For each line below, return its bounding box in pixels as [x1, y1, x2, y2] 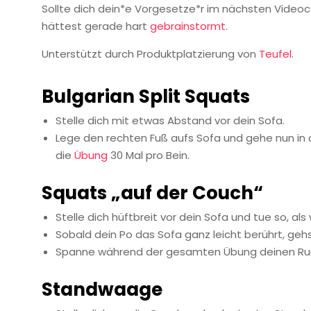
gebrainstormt [150, 18, 226, 33]
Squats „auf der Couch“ [42, 180, 263, 205]
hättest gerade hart [42, 18, 150, 33]
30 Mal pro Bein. [108, 148, 190, 162]
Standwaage [42, 277, 162, 302]
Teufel [259, 46, 292, 61]
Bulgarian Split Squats [42, 84, 250, 109]
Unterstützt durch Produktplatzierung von [42, 46, 259, 61]
